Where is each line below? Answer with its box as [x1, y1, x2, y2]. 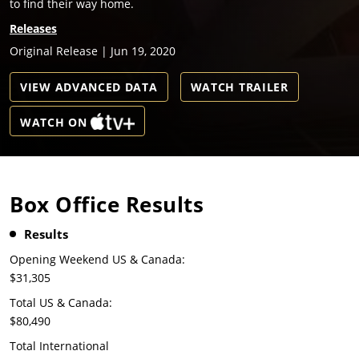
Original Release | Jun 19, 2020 [10, 43, 175, 59]
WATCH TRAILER [190, 79, 288, 95]
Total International [10, 338, 109, 354]
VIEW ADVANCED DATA [20, 79, 158, 95]
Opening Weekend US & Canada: [10, 252, 185, 268]
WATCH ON [20, 115, 87, 131]
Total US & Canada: [10, 295, 112, 311]
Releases [10, 21, 57, 37]
